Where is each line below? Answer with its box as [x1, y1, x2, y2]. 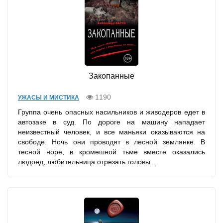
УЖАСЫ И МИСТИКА [18, 94, 79, 102]
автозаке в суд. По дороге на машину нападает [18, 118, 205, 126]
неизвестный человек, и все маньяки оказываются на [18, 128, 205, 136]
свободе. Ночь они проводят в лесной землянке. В [18, 138, 205, 146]
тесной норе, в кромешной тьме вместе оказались [18, 148, 205, 156]
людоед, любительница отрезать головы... [18, 158, 156, 166]
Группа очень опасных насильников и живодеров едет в [18, 108, 205, 116]
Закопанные [89, 72, 134, 81]
